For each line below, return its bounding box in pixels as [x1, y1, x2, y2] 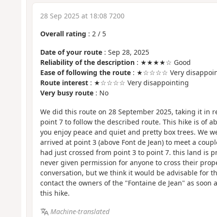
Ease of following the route [40, 68, 131, 77]
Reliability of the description [40, 58, 135, 67]
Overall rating [40, 29, 86, 38]
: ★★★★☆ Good [134, 58, 191, 67]
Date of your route [40, 47, 102, 57]
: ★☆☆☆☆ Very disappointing [88, 78, 189, 88]
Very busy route [40, 88, 93, 98]
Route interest [40, 78, 88, 88]
